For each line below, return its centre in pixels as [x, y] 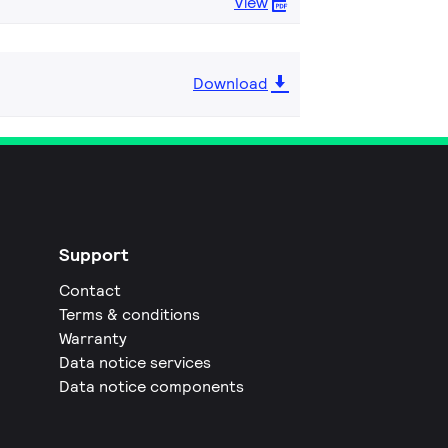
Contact [90, 290]
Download [230, 83]
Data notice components [152, 386]
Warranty [93, 338]
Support [94, 254]
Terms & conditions [130, 314]
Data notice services [135, 362]
